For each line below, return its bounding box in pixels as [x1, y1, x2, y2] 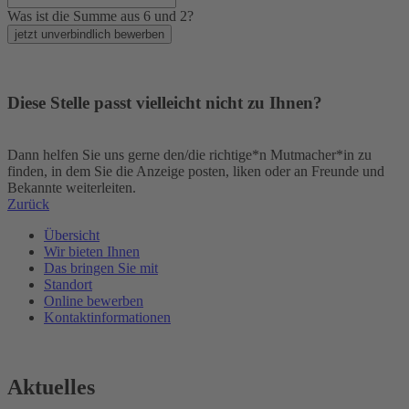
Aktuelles [7, 374, 95, 399]
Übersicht [44, 227, 100, 243]
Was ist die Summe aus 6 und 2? [7, 7, 194, 24]
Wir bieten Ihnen [44, 244, 140, 259]
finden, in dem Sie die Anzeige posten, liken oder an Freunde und [7, 163, 384, 179]
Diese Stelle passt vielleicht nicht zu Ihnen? [7, 93, 322, 113]
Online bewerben [44, 293, 143, 309]
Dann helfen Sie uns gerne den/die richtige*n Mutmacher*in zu [7, 147, 372, 163]
